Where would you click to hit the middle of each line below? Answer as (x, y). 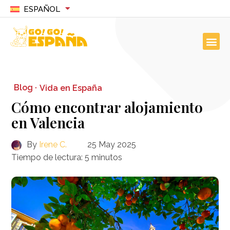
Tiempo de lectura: (47, 157)
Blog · (26, 88)
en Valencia (48, 122)
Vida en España (71, 88)
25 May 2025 (112, 145)
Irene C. (53, 145)
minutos (107, 157)
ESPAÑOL (42, 9)
